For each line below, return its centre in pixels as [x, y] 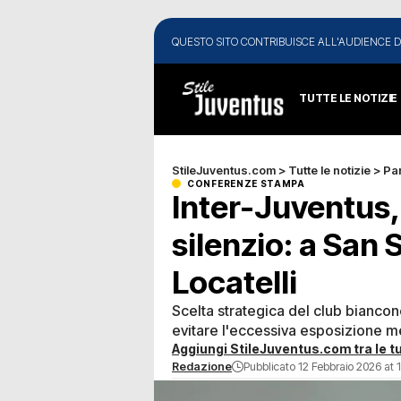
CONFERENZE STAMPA [246, 183]
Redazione [202, 366]
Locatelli [235, 282]
